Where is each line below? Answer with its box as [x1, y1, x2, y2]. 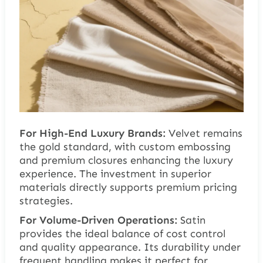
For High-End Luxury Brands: [19, 127, 166, 140]
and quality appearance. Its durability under [19, 241, 241, 254]
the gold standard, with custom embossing [19, 140, 231, 154]
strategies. [19, 194, 73, 208]
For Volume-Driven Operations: [19, 214, 177, 227]
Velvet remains [165, 127, 242, 140]
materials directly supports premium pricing [19, 181, 237, 194]
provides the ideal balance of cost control [19, 227, 225, 241]
